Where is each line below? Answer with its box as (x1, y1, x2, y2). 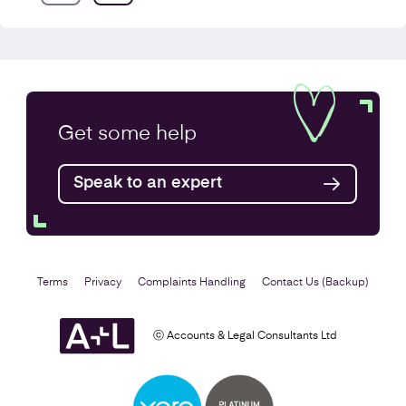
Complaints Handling (138, 276, 246, 288)
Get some (58, 123, 156, 144)
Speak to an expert (73, 174, 222, 191)
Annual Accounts (23, 122, 169, 141)
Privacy (84, 276, 121, 288)
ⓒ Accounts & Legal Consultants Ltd (153, 331, 337, 343)
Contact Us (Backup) (262, 276, 369, 288)
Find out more (37, 179, 147, 197)
